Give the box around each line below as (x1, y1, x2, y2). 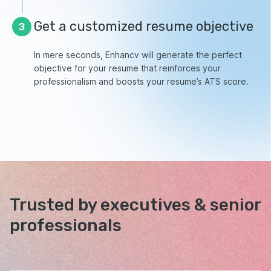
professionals (10, 215, 122, 235)
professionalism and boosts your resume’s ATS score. (34, 76, 249, 87)
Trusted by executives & (10, 194, 210, 215)
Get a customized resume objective (34, 18, 253, 34)
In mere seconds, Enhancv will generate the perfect (34, 49, 242, 60)
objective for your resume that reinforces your (34, 62, 221, 73)
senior (210, 194, 261, 215)
